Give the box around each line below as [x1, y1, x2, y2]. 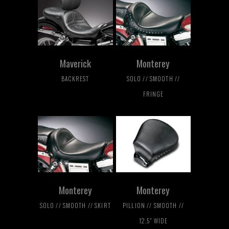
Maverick [59, 56, 91, 71]
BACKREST [61, 74, 89, 83]
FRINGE [143, 89, 164, 99]
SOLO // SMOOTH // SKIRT [39, 201, 111, 210]
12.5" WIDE [139, 216, 168, 225]
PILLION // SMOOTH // [123, 201, 184, 210]
